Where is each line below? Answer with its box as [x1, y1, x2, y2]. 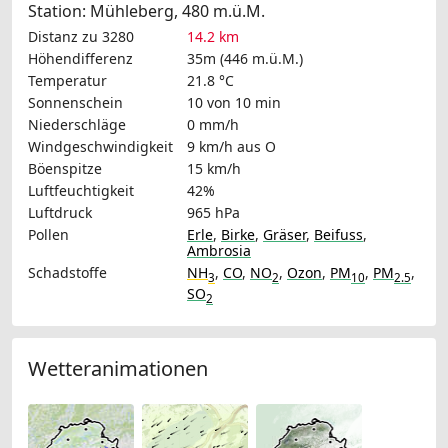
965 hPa [187, 203, 240, 223]
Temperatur [28, 71, 107, 91]
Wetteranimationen [28, 355, 208, 383]
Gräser [263, 225, 306, 245]
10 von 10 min [187, 93, 281, 113]
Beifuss [314, 225, 363, 245]
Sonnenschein [28, 93, 123, 113]
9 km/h [187, 137, 233, 157]
